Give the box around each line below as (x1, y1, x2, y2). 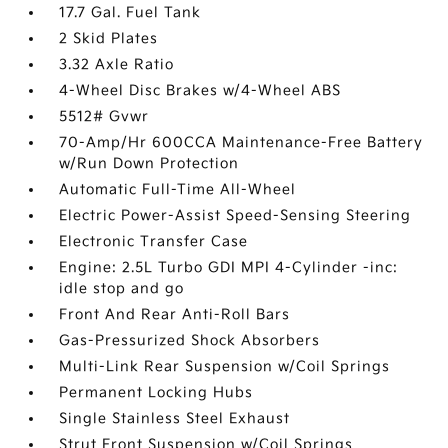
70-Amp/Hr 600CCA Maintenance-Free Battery (59, 134, 424, 151)
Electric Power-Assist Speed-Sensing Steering (59, 207, 412, 224)
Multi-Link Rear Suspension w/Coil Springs (59, 358, 391, 375)
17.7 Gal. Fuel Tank (59, 4, 202, 21)
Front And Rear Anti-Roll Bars (59, 306, 291, 323)
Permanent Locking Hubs (59, 384, 254, 401)
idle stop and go (59, 280, 185, 297)
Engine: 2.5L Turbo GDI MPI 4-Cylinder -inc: (59, 259, 399, 276)
